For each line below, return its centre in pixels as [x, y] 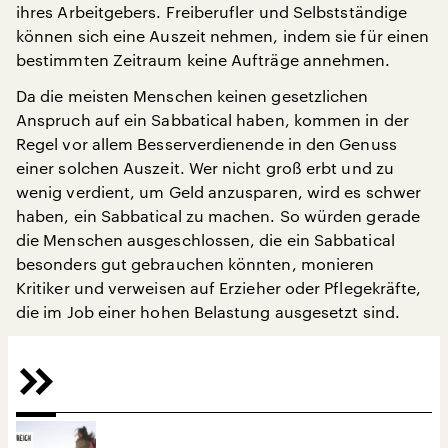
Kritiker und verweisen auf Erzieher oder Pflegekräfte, [219, 288]
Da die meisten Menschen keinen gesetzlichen [192, 96]
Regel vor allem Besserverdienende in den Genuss [206, 144]
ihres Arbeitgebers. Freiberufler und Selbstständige [212, 12]
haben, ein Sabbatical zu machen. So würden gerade [218, 216]
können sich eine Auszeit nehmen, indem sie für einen [223, 36]
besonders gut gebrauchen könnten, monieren [195, 264]
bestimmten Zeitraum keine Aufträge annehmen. [203, 60]
